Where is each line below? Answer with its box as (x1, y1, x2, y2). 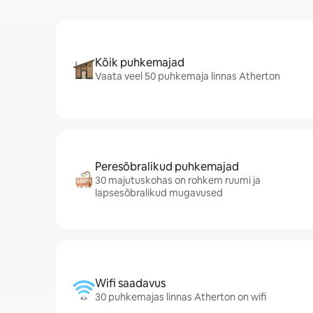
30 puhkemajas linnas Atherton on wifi (95, 291, 266, 303)
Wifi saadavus (95, 276, 166, 291)
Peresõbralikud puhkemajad (95, 159, 239, 174)
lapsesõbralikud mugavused (95, 187, 223, 199)
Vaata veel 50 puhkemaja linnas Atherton (95, 70, 280, 82)
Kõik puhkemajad (95, 55, 184, 70)
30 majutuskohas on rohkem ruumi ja (95, 174, 261, 187)
